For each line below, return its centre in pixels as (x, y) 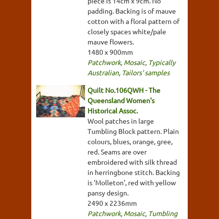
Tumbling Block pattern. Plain (133, 131)
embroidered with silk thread (132, 162)
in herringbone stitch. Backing (134, 172)
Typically (162, 62)
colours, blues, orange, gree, (130, 142)
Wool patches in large (121, 121)
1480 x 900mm (110, 52)
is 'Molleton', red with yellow (132, 183)
